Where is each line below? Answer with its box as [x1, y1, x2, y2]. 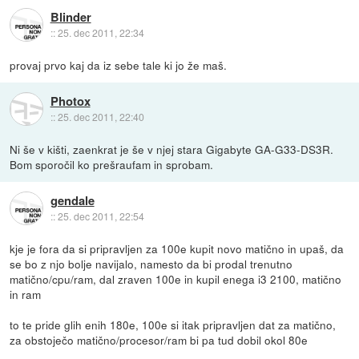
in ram [10, 285, 42, 302]
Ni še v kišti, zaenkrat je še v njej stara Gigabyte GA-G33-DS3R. [10, 140, 334, 157]
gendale [50, 192, 95, 210]
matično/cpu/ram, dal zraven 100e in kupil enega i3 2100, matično [10, 270, 342, 287]
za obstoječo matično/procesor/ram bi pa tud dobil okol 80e [10, 331, 309, 348]
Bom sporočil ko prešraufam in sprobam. [10, 155, 214, 172]
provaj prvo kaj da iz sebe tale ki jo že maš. [10, 56, 228, 73]
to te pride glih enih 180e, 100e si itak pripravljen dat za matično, [10, 316, 337, 333]
